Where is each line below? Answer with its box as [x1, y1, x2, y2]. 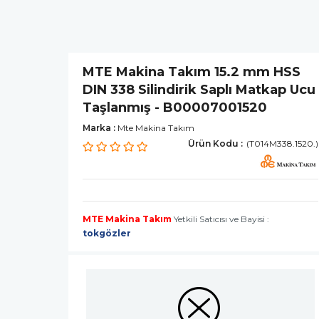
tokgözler [82, 227, 131, 239]
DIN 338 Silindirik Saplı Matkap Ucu [82, 81, 315, 98]
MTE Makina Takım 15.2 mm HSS [82, 63, 300, 80]
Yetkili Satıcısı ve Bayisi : [171, 213, 269, 224]
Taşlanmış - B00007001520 [82, 99, 267, 115]
